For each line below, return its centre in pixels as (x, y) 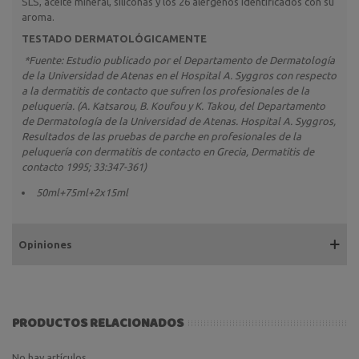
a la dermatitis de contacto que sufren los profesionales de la (165, 90)
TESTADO (47, 38)
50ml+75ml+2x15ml (82, 192)
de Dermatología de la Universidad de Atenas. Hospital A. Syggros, (179, 121)
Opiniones (45, 244)
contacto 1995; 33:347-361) (84, 166)
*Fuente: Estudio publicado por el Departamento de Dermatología (179, 60)
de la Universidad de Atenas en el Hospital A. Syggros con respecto (179, 75)
